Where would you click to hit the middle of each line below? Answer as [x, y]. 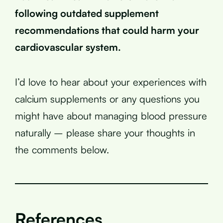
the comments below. [62, 149]
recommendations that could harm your [107, 30]
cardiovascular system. [68, 47]
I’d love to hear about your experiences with [111, 82]
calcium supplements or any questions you [107, 99]
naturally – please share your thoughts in [105, 132]
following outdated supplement [87, 13]
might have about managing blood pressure [111, 115]
